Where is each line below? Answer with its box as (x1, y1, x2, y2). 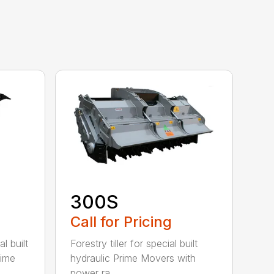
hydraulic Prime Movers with (70, 252, 196, 265)
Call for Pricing (70, 213, 172, 231)
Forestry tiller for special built (70, 237, 198, 250)
